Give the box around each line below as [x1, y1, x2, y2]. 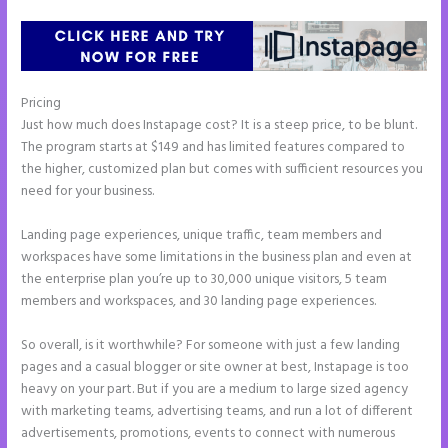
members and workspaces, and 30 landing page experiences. [21, 290, 377, 312]
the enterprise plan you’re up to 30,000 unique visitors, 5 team [21, 268, 388, 290]
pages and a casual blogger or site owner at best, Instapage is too [21, 356, 410, 378]
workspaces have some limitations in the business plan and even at [21, 246, 413, 268]
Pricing [21, 93, 65, 115]
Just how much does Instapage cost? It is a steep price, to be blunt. [21, 115, 418, 137]
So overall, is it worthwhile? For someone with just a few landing [21, 334, 401, 356]
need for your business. [21, 181, 155, 203]
